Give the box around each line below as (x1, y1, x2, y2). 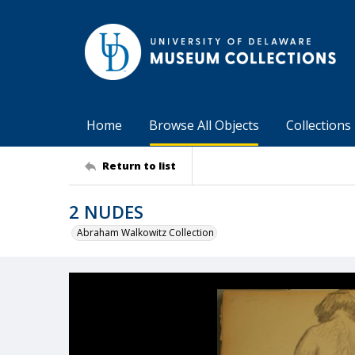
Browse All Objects (149, 116, 259, 134)
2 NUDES (69, 200, 143, 223)
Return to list (102, 158, 176, 173)
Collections (286, 116, 351, 134)
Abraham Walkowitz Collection (77, 226, 214, 239)
